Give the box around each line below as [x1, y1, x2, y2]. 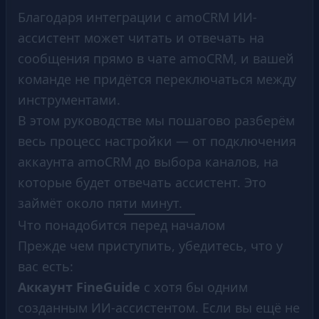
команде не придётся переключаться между [18, 70, 296, 88]
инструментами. [18, 91, 120, 108]
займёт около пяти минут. [18, 194, 182, 211]
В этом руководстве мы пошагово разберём [18, 112, 295, 129]
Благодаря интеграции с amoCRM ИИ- [18, 9, 257, 26]
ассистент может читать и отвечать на [18, 29, 264, 46]
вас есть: [18, 258, 73, 275]
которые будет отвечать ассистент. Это [18, 174, 266, 191]
